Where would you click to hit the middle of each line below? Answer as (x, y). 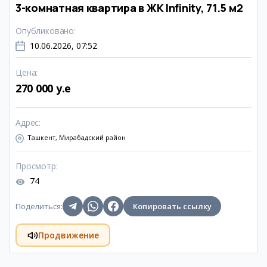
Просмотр (36, 166)
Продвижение (68, 235)
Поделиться (38, 206)
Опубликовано (45, 31)
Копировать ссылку (172, 206)
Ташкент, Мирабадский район (77, 137)
